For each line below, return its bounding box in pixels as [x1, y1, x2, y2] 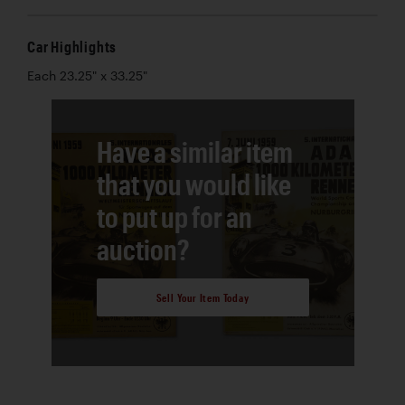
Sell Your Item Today [155, 291, 250, 305]
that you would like [96, 166, 291, 201]
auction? [96, 231, 190, 266]
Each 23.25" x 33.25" [27, 68, 147, 83]
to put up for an [96, 199, 252, 233]
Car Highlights [27, 37, 118, 55]
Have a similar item [96, 134, 293, 168]
